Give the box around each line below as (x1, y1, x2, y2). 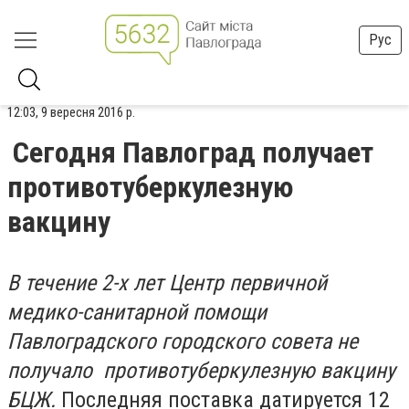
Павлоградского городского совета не (7, 329, 358, 354)
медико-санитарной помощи (7, 299, 267, 325)
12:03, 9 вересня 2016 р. (7, 104, 135, 121)
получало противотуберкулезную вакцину (7, 358, 395, 383)
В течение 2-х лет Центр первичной (7, 270, 327, 296)
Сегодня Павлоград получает (13, 135, 373, 170)
